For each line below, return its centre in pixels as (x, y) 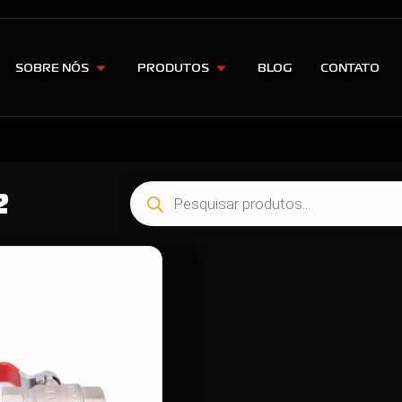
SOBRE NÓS (52, 67)
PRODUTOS (173, 67)
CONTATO (350, 67)
